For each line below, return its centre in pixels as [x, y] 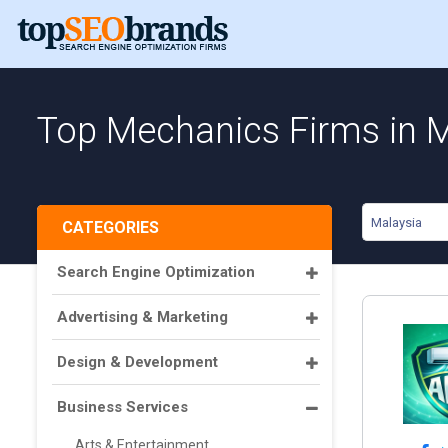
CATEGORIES [110, 227]
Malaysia [396, 222]
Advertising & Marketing [142, 317]
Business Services [122, 407]
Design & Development [137, 362]
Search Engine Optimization [156, 272]
